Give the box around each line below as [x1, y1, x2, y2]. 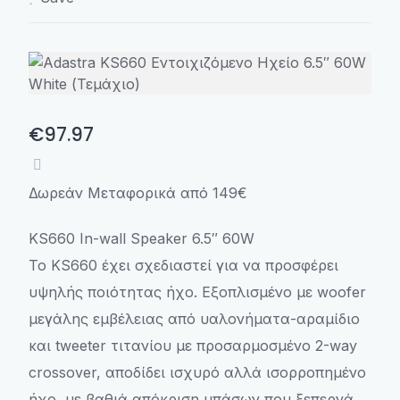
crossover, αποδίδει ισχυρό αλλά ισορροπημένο [29, 363, 366, 381]
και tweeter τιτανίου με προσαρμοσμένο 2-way [29, 337, 357, 354]
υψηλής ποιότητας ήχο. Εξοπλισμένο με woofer [29, 283, 366, 301]
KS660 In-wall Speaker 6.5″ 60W [29, 229, 254, 247]
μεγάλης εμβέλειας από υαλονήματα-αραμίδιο [29, 310, 360, 328]
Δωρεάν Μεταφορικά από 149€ [29, 184, 247, 202]
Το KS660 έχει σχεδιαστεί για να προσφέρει [29, 256, 338, 274]
